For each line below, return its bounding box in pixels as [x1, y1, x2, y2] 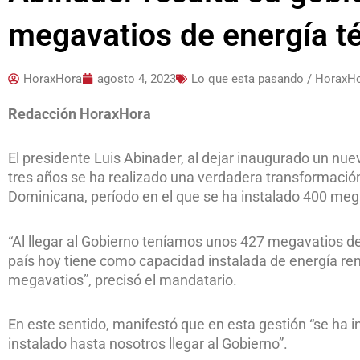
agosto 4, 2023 [97, 71, 176, 86]
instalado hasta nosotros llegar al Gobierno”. [8, 335, 288, 353]
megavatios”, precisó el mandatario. [8, 271, 237, 288]
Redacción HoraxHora [8, 104, 151, 122]
